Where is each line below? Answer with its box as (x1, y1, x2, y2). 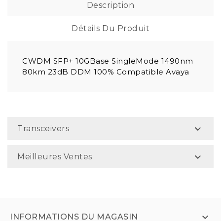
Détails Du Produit (72, 24, 149, 34)
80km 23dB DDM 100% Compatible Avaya (22, 67, 189, 77)
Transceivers (17, 124, 69, 134)
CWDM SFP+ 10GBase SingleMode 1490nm (22, 56, 193, 66)
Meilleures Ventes (17, 152, 92, 162)
